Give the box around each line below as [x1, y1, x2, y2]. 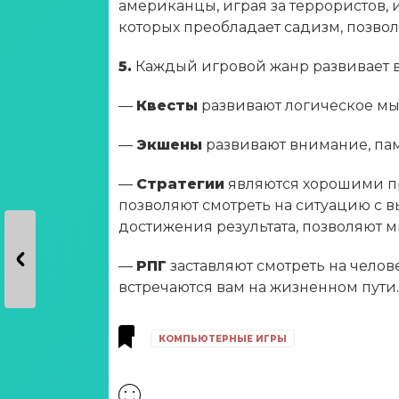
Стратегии [136, 175, 224, 192]
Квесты [136, 97, 198, 114]
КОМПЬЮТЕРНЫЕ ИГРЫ [159, 333, 287, 345]
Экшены [136, 136, 202, 153]
